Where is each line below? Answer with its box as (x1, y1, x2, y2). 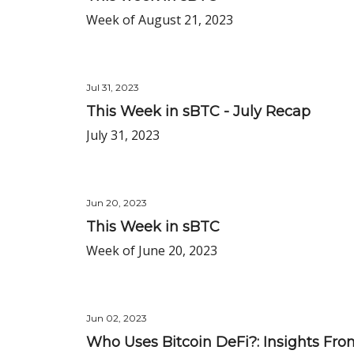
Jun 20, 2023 (86, 197, 147, 209)
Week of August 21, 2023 (86, 11, 233, 28)
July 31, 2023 (86, 126, 160, 144)
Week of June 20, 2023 (86, 242, 217, 259)
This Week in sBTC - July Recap (86, 103, 311, 120)
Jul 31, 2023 (86, 81, 139, 93)
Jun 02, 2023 (86, 312, 147, 324)
